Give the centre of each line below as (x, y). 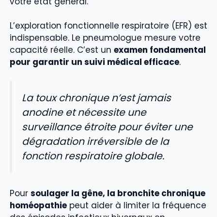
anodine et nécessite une (84, 112)
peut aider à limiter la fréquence (137, 206)
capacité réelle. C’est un (62, 50)
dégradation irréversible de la (95, 141)
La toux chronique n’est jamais (96, 98)
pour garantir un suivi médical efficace (94, 62)
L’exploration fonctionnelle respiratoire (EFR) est (108, 26)
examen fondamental (160, 50)
